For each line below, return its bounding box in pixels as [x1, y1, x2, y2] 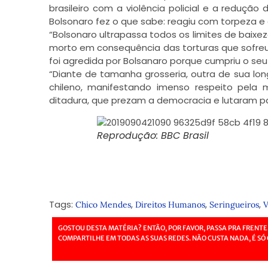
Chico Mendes [75, 199, 131, 211]
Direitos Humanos [135, 199, 205, 211]
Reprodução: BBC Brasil [96, 129, 209, 143]
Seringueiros [209, 199, 259, 211]
